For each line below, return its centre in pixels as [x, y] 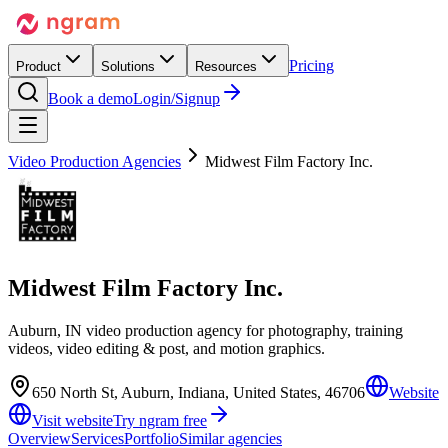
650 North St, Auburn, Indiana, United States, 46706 [198, 392]
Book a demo [90, 98]
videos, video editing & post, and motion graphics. [166, 348]
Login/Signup [176, 98]
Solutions [128, 66]
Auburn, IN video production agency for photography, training [205, 330]
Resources [226, 66]
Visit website [72, 420]
